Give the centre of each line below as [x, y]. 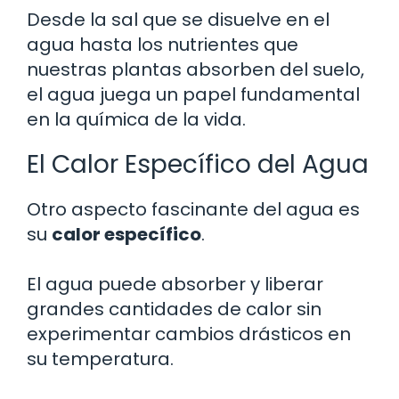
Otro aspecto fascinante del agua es [193, 209]
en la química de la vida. [136, 119]
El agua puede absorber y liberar [175, 284]
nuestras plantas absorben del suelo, [195, 69]
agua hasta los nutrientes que [163, 44]
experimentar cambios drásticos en [189, 334]
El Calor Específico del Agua [198, 164]
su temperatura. [100, 358]
